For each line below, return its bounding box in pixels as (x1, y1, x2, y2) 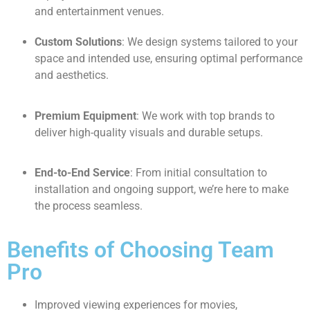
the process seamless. (35, 199, 143, 213)
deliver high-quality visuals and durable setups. (35, 125, 263, 139)
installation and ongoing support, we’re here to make (35, 183, 289, 197)
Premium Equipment (35, 109, 136, 122)
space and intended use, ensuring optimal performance (35, 52, 302, 66)
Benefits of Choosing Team (7, 236, 274, 263)
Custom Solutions (35, 35, 122, 49)
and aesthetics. (35, 69, 109, 82)
